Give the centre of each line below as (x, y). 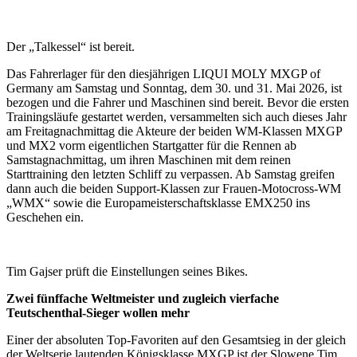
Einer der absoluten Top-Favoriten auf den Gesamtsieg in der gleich (176, 340)
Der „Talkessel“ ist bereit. (71, 47)
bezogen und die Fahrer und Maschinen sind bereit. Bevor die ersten (178, 103)
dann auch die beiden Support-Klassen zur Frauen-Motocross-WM (174, 189)
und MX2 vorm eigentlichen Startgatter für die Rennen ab (151, 146)
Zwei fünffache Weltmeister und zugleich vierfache (143, 299)
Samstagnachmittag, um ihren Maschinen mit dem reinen (149, 160)
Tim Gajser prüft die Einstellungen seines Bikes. (127, 272)
